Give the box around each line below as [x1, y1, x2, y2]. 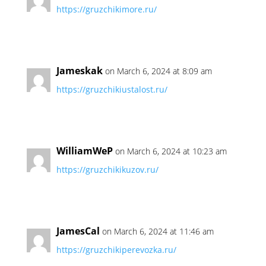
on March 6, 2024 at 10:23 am [115, 145, 227, 157]
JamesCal [56, 224, 100, 237]
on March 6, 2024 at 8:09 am [104, 65, 212, 77]
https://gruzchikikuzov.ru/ [56, 164, 159, 175]
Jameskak [56, 64, 103, 77]
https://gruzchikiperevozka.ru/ [56, 244, 176, 255]
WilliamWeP [56, 144, 113, 157]
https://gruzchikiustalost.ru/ [56, 84, 167, 95]
